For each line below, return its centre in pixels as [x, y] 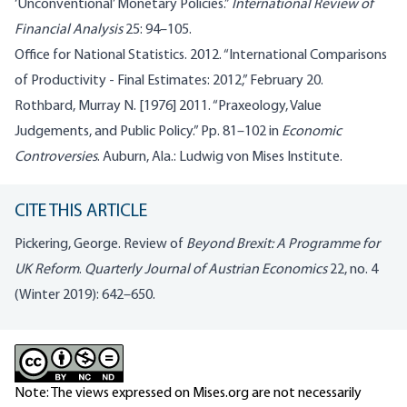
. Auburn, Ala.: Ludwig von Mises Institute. [220, 157]
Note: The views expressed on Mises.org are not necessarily [188, 393]
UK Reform [47, 269]
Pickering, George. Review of [100, 244]
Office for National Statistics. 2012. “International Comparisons [201, 55]
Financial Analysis [69, 30]
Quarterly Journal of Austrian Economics [206, 269]
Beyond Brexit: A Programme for [283, 244]
